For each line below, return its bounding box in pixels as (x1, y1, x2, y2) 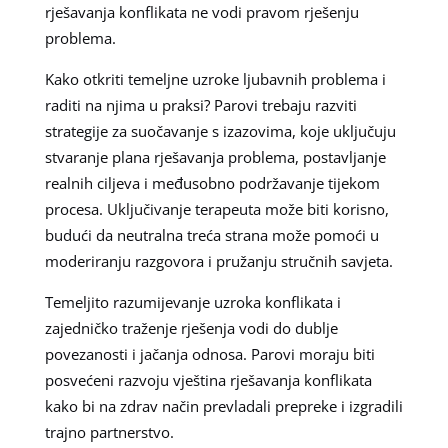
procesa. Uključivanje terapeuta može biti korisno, (44, 198, 389, 219)
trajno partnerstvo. (44, 421, 174, 442)
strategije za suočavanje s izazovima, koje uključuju (44, 120, 396, 141)
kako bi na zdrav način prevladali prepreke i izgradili (44, 395, 403, 416)
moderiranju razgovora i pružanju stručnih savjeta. (44, 250, 393, 271)
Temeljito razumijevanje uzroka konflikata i (44, 291, 341, 312)
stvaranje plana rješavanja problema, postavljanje (44, 146, 386, 167)
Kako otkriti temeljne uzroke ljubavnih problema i (44, 68, 386, 89)
